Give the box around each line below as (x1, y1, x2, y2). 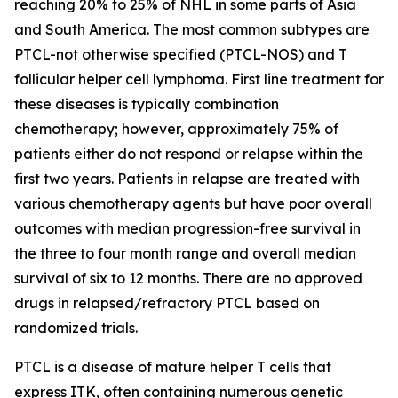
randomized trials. (14, 319, 138, 337)
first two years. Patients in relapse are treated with (14, 170, 360, 187)
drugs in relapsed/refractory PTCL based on (14, 294, 320, 312)
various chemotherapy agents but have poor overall (14, 195, 372, 212)
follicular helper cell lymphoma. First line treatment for (14, 70, 384, 88)
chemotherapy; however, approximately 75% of (14, 120, 338, 138)
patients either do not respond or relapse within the (14, 145, 363, 163)
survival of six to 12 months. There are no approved (14, 269, 362, 287)
